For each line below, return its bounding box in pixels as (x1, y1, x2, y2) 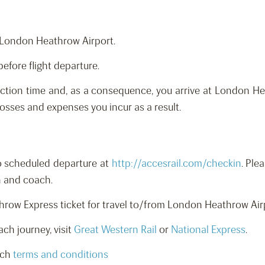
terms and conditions (13, 248, 108, 261)
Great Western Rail (74, 223, 157, 237)
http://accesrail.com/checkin (111, 157, 241, 170)
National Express (171, 223, 245, 237)
